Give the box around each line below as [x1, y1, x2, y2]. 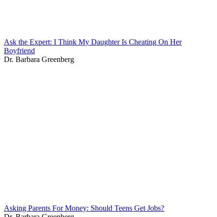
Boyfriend [4, 46, 35, 55]
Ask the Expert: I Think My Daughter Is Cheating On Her [4, 37, 182, 46]
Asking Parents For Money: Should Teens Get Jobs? [4, 203, 164, 212]
